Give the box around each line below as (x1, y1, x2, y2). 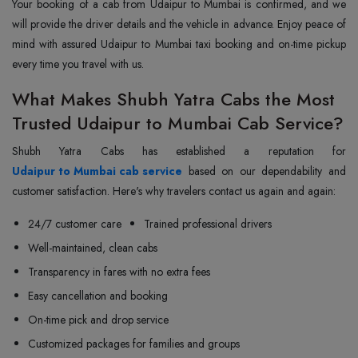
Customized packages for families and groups (28, 336, 240, 352)
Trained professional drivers (144, 216, 272, 232)
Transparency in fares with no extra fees (28, 264, 210, 280)
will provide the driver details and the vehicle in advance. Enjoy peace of (12, 16, 346, 32)
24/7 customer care (28, 216, 121, 232)
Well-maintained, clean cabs (28, 240, 157, 256)
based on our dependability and (182, 163, 346, 179)
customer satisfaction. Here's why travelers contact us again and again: (12, 183, 336, 199)
